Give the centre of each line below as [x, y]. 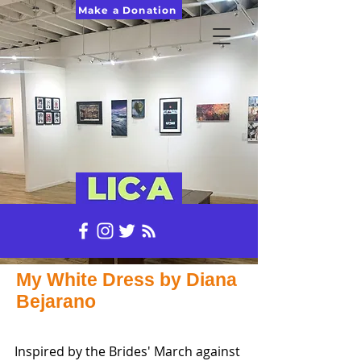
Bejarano [56, 301]
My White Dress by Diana [127, 280]
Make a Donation [127, 10]
